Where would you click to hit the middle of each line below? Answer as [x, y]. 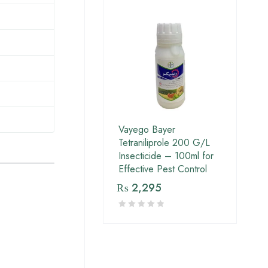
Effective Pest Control [163, 169]
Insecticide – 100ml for [166, 156]
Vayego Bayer [147, 130]
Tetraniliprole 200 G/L [164, 143]
